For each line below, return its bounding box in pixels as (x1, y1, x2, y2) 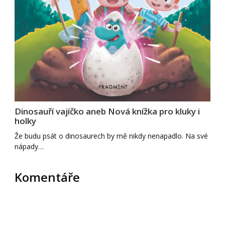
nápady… (15, 142, 44, 152)
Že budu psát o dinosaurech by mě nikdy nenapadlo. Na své (15, 131, 208, 141)
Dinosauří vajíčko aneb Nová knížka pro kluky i (15, 105, 200, 118)
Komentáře (15, 169, 80, 186)
